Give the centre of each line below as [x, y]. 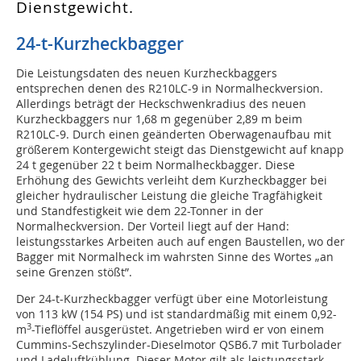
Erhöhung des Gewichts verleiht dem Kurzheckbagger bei [172, 180]
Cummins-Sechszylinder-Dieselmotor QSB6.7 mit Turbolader [179, 345]
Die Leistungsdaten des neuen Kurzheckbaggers [147, 73]
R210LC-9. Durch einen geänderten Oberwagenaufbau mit [174, 135]
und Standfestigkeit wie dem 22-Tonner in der [140, 211]
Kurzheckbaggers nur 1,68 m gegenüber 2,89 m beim [159, 119]
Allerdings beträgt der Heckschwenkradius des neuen [161, 104]
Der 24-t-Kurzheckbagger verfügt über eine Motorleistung [172, 299]
